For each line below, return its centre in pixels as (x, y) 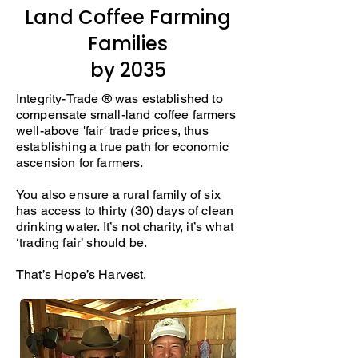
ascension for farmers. (80, 163)
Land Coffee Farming (128, 18)
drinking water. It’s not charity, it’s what (125, 227)
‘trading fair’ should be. (82, 243)
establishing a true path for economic (122, 147)
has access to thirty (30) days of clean (125, 211)
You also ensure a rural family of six (118, 195)
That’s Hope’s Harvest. (82, 275)
